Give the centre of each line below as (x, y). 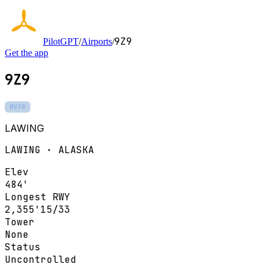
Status (23, 247)
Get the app (27, 53)
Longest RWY (38, 197)
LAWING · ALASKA (49, 150)
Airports (97, 41)
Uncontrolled (41, 259)
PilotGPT (61, 41)
